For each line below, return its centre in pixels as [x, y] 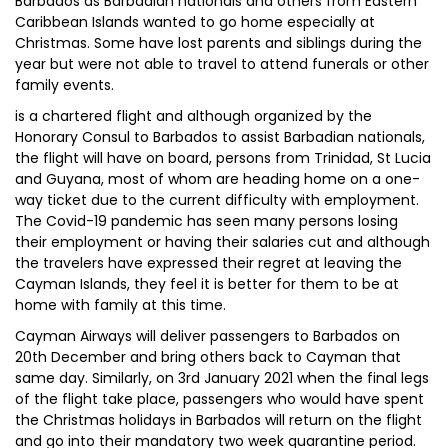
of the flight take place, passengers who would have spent [219, 399]
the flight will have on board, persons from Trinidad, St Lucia [223, 158]
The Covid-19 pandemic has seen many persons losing [206, 221]
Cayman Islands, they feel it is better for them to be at [207, 284]
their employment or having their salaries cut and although [222, 242]
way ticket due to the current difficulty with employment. [217, 200]
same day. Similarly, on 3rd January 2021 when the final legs [222, 378]
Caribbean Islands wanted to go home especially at [195, 22]
